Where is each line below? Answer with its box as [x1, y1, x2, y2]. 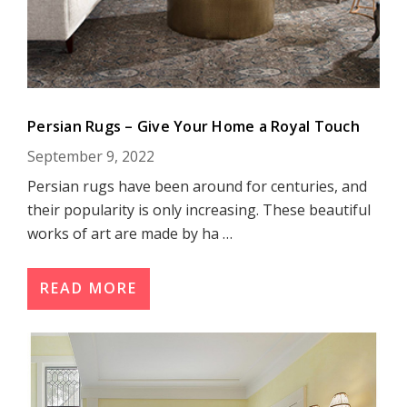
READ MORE [40, 278, 137, 299]
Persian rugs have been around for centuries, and [27, 176, 367, 197]
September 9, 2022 [27, 146, 154, 167]
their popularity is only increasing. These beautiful [27, 200, 371, 221]
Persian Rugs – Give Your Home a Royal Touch [27, 116, 360, 137]
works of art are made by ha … [27, 223, 233, 244]
